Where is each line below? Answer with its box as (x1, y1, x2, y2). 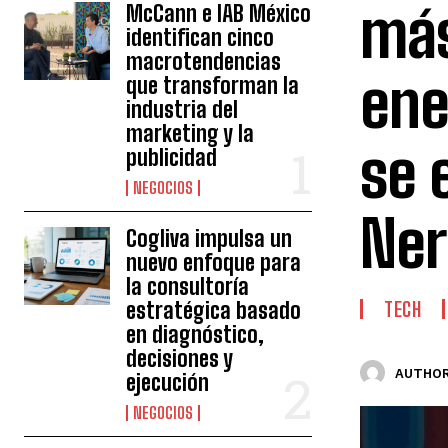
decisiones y (126, 345, 234, 372)
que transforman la (126, 72, 300, 99)
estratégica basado (126, 297, 302, 324)
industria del (126, 96, 239, 123)
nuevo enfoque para (126, 249, 302, 276)
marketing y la (126, 120, 255, 147)
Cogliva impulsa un (126, 225, 293, 252)
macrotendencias (126, 48, 282, 75)
